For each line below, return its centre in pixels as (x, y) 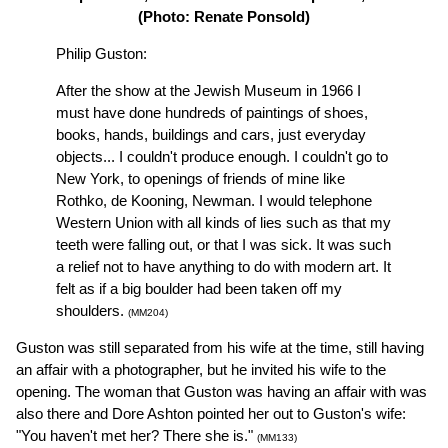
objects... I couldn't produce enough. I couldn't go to (222, 157)
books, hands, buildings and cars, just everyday (211, 135)
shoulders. (92, 311)
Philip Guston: (101, 54)
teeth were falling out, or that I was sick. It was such (223, 245)
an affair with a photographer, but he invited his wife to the (201, 370)
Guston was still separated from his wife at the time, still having (220, 348)
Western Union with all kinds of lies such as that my (223, 223)
